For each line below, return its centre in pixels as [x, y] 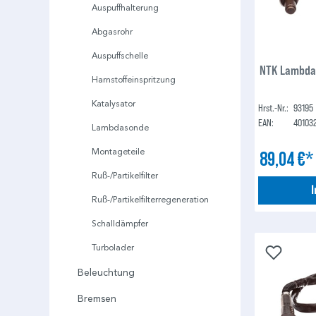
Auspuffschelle [120, 56]
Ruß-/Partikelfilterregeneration [150, 200]
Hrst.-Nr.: [274, 108]
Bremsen [97, 299]
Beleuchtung [106, 273]
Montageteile [118, 152]
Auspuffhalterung [125, 8]
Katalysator [114, 104]
